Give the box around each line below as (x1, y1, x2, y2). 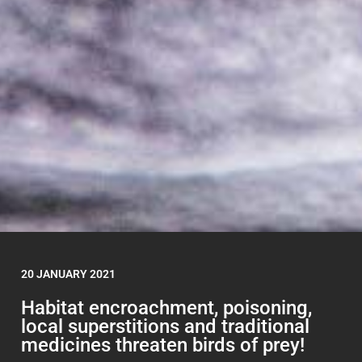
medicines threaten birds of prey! (21, 333, 305, 356)
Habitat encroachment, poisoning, (21, 296, 312, 319)
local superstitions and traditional (21, 314, 309, 338)
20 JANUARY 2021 (21, 267, 116, 280)
